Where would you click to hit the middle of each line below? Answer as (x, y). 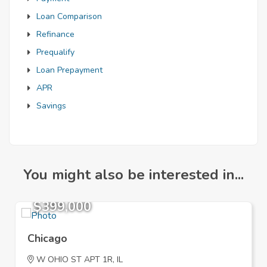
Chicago (47, 239)
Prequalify (55, 52)
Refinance (55, 35)
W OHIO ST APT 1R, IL (78, 260)
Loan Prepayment (69, 70)
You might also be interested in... (133, 175)
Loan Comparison (69, 17)
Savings (51, 106)
